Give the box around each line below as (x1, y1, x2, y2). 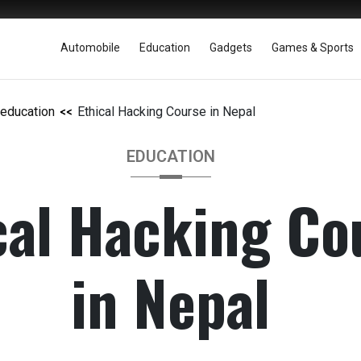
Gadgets (210, 41, 252, 54)
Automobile (60, 41, 120, 54)
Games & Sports (272, 41, 354, 54)
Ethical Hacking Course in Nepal (77, 104, 255, 119)
